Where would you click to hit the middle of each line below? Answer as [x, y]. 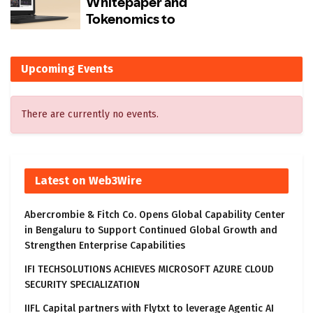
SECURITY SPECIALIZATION [82, 285]
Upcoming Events [67, 69]
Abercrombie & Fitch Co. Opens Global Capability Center [155, 215]
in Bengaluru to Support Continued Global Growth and [151, 231]
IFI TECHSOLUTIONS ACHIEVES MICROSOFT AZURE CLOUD [149, 270]
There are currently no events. [90, 115]
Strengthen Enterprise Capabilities [105, 246]
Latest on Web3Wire [88, 181]
